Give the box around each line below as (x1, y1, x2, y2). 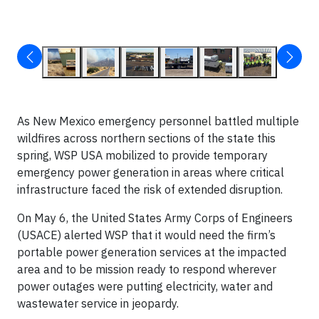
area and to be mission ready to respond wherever (17, 262, 276, 276)
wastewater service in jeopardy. (17, 296, 179, 310)
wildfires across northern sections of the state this (17, 131, 276, 145)
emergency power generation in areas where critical (17, 165, 284, 179)
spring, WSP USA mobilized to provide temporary (17, 148, 268, 162)
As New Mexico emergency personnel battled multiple (17, 114, 299, 128)
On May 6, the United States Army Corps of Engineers (17, 211, 293, 225)
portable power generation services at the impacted (17, 245, 286, 259)
